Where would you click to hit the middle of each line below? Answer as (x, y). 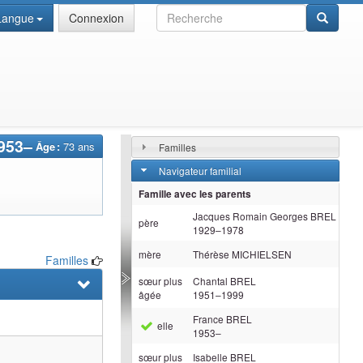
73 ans (79, 146)
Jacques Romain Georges (251, 216)
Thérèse (211, 254)
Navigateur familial (200, 170)
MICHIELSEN (261, 254)
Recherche (184, 11)
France (209, 318)
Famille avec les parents (195, 194)
